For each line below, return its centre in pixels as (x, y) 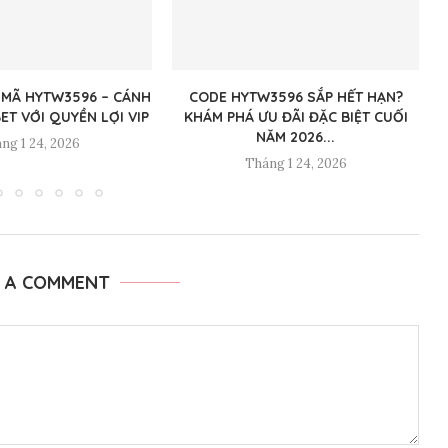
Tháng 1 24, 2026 (295, 164)
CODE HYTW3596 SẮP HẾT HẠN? (295, 97)
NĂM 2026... (296, 137)
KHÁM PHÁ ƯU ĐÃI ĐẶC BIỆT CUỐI (295, 117)
